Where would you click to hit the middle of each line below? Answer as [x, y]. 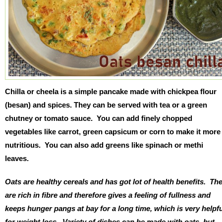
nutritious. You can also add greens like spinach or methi [104, 145]
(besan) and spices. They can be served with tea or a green [106, 105]
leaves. [17, 158]
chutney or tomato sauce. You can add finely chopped [99, 118]
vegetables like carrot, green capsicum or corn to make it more [113, 131]
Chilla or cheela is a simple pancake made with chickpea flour [111, 91]
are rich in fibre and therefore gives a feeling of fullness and [108, 195]
